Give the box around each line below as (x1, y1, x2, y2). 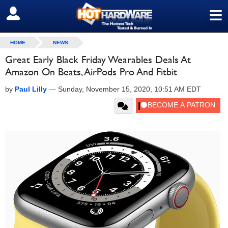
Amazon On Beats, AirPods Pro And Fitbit (5, 66, 177, 78)
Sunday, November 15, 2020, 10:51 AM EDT (58, 85, 201, 93)
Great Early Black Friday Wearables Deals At (5, 53, 191, 66)
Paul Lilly (15, 85, 47, 93)
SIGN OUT (8, 9, 52, 19)
